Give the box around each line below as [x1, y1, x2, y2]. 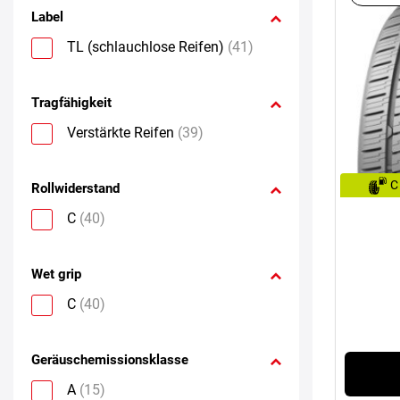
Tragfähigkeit [31, 94, 112, 111]
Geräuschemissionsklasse [31, 351, 188, 368]
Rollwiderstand [31, 179, 120, 196]
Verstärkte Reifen [67, 123, 174, 141]
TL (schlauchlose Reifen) [67, 37, 224, 55]
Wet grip [31, 265, 81, 282]
